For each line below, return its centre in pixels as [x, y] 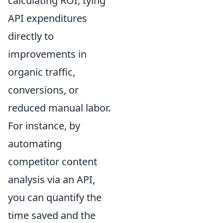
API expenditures [48, 18]
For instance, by [44, 125]
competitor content [53, 161]
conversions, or [43, 90]
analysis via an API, [52, 179]
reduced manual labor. [59, 108]
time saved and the [52, 215]
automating [35, 143]
